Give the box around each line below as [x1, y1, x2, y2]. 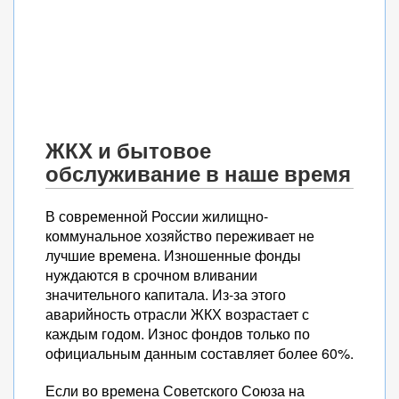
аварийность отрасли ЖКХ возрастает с [45, 304, 309, 324]
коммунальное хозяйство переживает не [45, 225, 314, 246]
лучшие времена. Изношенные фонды [45, 245, 301, 265]
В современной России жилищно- [45, 206, 268, 226]
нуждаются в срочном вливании [45, 265, 257, 285]
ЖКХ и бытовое [45, 134, 211, 166]
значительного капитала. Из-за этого [45, 284, 286, 305]
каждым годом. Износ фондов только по [45, 323, 310, 344]
